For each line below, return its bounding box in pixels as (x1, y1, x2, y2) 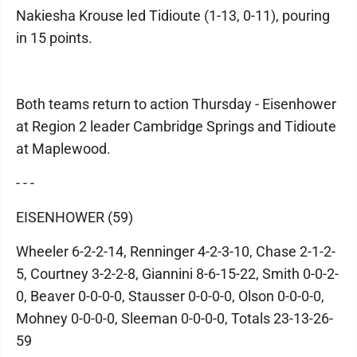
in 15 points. (16, 29, 92, 46)
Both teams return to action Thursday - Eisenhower (16, 95, 336, 112)
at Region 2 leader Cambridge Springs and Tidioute (16, 117, 336, 135)
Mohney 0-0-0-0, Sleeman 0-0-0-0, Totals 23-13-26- (16, 309, 333, 327)
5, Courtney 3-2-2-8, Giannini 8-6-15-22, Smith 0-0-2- (16, 265, 339, 282)
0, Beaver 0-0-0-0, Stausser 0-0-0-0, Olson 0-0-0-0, (16, 287, 324, 304)
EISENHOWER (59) (16, 208, 133, 226)
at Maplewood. (16, 139, 111, 157)
